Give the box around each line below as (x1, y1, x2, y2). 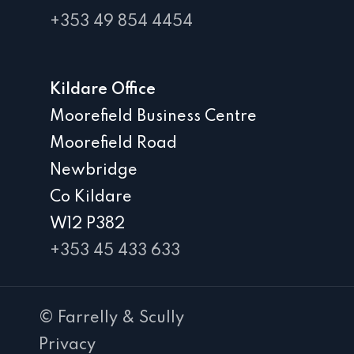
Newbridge (49, 163, 137, 179)
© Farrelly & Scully (39, 311, 184, 327)
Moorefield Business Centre (49, 109, 257, 126)
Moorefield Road (49, 136, 177, 153)
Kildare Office (49, 82, 156, 99)
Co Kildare (49, 190, 132, 206)
